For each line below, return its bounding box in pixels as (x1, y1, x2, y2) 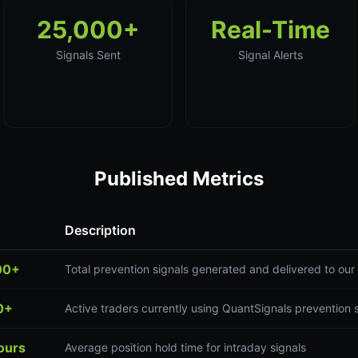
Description (65, 222, 136, 238)
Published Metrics (94, 167, 264, 190)
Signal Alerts (237, 48, 303, 62)
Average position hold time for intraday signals (65, 340, 306, 354)
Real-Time (210, 15, 330, 44)
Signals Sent (55, 48, 121, 62)
